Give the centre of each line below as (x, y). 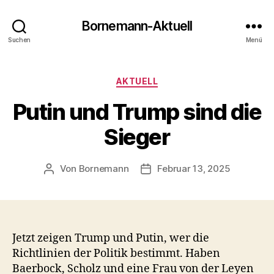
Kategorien (164, 79)
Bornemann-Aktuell (137, 26)
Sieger (137, 137)
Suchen (19, 39)
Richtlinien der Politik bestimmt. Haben (116, 253)
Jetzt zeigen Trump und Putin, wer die (111, 238)
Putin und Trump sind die (137, 112)
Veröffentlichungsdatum (199, 169)
